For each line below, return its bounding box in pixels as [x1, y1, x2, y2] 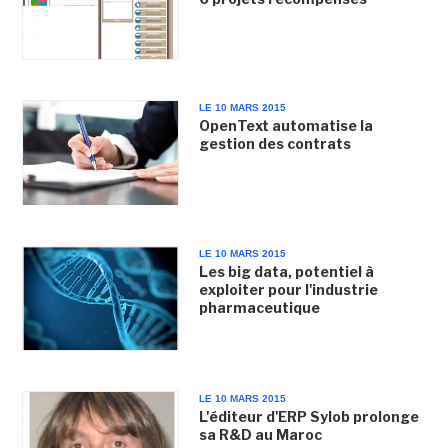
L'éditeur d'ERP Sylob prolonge [198, 407, 419, 425]
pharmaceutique [198, 298, 320, 316]
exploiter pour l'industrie [198, 280, 378, 298]
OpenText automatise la [198, 117, 373, 135]
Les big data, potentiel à [198, 262, 374, 280]
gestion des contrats [198, 135, 351, 153]
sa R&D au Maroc [198, 425, 322, 443]
